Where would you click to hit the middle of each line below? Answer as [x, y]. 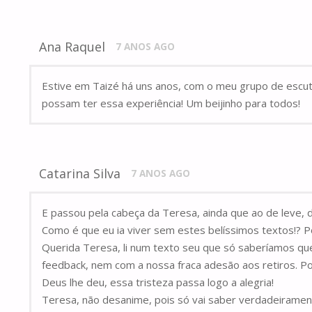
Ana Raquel [72, 47]
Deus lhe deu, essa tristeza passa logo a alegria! [158, 282]
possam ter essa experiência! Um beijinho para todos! [171, 103]
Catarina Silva [80, 174]
